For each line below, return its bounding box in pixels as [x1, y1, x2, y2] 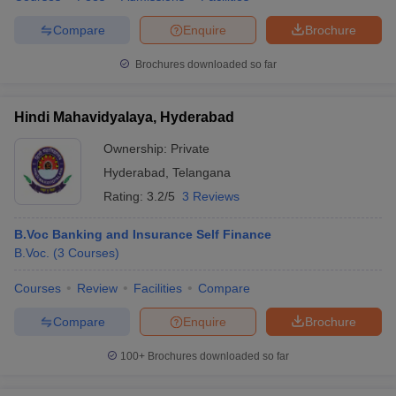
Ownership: [103, 141, 171, 156]
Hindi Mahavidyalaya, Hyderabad [14, 110, 234, 125]
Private [171, 141, 209, 156]
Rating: [103, 189, 147, 203]
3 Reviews [182, 189, 240, 203]
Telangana [172, 165, 231, 179]
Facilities [133, 281, 182, 295]
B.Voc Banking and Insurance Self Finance [14, 227, 271, 241]
